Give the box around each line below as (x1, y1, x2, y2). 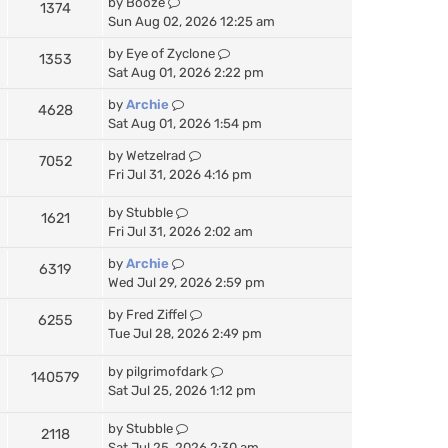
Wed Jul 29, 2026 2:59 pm (108, 274, 265, 290)
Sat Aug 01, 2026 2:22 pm (108, 64, 264, 80)
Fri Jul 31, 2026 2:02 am (108, 223, 253, 239)
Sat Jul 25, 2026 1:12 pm (108, 382, 256, 398)
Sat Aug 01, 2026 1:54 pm (108, 115, 262, 131)
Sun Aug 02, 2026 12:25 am (108, 13, 275, 29)
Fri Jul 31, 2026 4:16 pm (108, 166, 252, 182)
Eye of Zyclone (126, 45, 215, 61)
